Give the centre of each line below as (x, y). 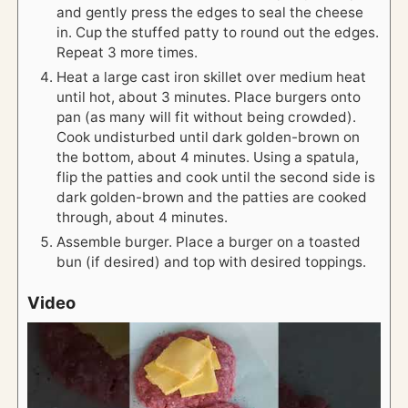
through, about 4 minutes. (143, 217)
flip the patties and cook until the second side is (216, 177)
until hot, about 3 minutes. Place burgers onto (209, 97)
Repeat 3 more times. (127, 52)
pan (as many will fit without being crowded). (207, 117)
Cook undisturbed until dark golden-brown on (209, 137)
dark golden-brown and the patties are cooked (212, 197)
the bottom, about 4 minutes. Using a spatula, (208, 157)
